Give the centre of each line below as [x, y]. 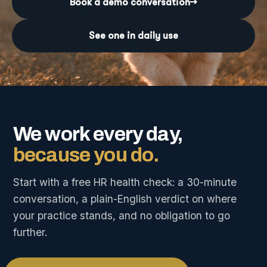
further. [30, 232]
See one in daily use [133, 36]
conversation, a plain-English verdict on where [125, 199]
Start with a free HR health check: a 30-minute [125, 182]
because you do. [86, 155]
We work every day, [98, 134]
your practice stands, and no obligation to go [122, 216]
